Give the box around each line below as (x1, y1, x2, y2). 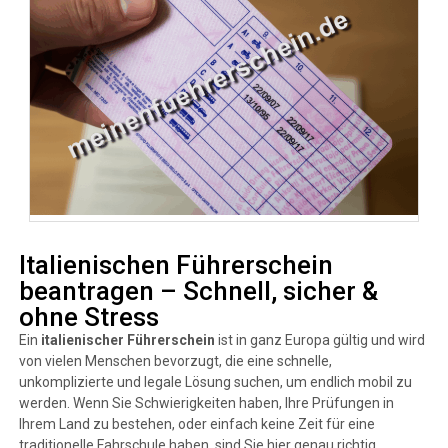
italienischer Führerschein (40, 331, 215, 348)
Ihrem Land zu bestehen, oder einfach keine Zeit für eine (18, 415, 375, 432)
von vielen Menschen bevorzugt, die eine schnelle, (18, 352, 332, 369)
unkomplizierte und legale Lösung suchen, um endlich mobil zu (18, 373, 412, 390)
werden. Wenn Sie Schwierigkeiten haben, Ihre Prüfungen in (18, 394, 394, 411)
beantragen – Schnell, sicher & (18, 275, 378, 306)
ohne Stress (18, 301, 159, 332)
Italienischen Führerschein (18, 249, 333, 280)
